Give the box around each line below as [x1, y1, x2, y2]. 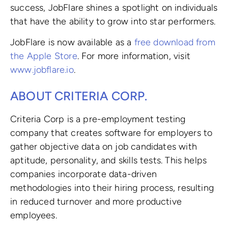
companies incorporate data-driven [10, 168, 157, 180]
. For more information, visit [77, 50, 190, 62]
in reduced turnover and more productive [10, 195, 182, 207]
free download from [134, 36, 215, 48]
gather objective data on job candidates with [10, 140, 197, 152]
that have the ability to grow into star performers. [10, 16, 216, 27]
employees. [10, 209, 57, 221]
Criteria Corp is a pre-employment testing [10, 113, 186, 125]
